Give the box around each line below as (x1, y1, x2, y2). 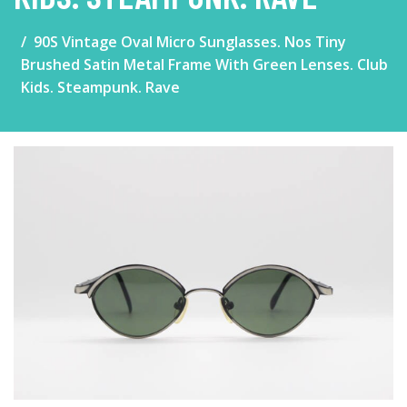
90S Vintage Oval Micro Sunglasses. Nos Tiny (34, 32, 346, 52)
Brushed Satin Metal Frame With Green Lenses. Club (21, 55, 388, 74)
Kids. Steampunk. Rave (21, 77, 180, 97)
